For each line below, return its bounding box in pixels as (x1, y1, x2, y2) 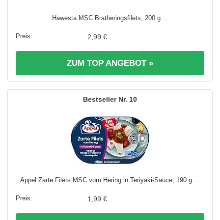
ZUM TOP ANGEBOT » (67, 58, 153, 68)
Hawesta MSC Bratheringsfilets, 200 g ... (52, 14, 168, 22)
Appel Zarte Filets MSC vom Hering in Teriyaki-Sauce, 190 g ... (20, 176, 200, 184)
